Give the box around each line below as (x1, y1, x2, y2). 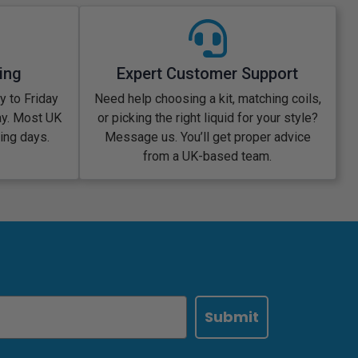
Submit (205, 307, 259, 327)
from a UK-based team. (143, 149, 272, 165)
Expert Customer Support (117, 64, 299, 84)
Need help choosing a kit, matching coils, (93, 91, 321, 107)
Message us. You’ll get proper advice (104, 129, 311, 145)
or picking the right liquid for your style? (97, 110, 318, 126)
